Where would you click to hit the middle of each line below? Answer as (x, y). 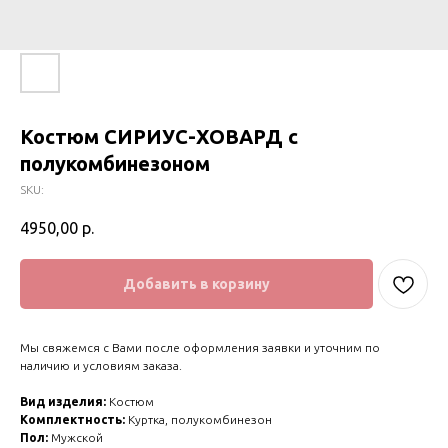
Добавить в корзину (196, 284)
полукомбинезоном (115, 163)
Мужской (75, 438)
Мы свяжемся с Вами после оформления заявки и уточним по (200, 348)
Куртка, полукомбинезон (198, 420)
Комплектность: (72, 420)
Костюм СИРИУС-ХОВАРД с (159, 136)
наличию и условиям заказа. (101, 366)
